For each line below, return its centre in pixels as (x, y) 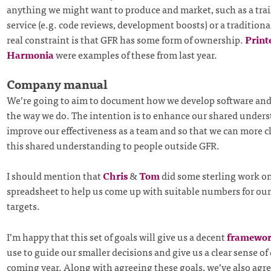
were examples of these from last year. (135, 55)
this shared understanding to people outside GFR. (113, 145)
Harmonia (30, 55)
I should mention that (54, 176)
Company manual (57, 83)
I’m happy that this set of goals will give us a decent (116, 236)
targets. (23, 206)
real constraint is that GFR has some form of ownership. (126, 40)
